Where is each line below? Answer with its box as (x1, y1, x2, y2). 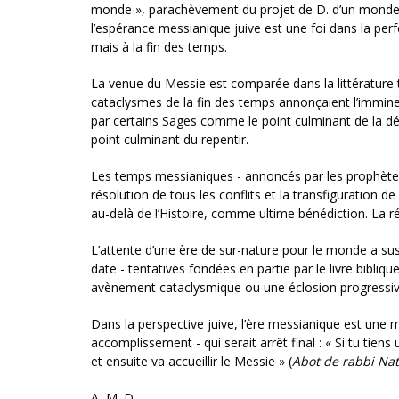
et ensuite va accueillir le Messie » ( (91, 353, 292, 370)
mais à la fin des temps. (91, 38, 227, 56)
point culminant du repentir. (91, 131, 248, 149)
